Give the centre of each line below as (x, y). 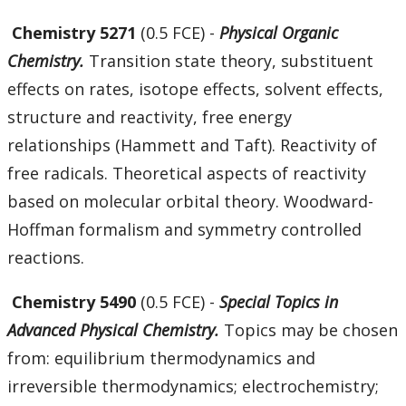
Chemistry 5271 (74, 33)
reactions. (46, 258)
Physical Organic (279, 33)
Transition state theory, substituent (231, 61)
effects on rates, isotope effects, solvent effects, (195, 89)
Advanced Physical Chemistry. (113, 330)
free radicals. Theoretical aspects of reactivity (187, 174)
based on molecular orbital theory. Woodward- (190, 202)
